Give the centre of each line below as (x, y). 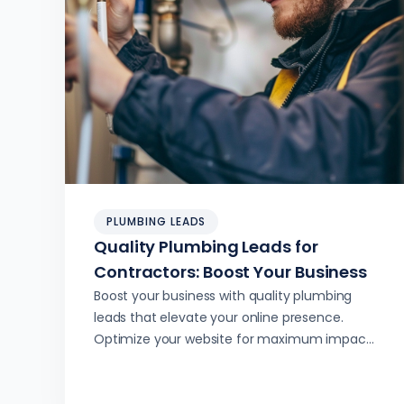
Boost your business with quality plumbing (223, 296)
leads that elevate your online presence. (219, 317)
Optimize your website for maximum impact (233, 339)
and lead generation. (158, 361)
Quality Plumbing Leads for (206, 247)
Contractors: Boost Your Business (231, 272)
